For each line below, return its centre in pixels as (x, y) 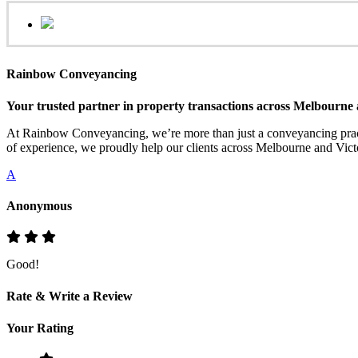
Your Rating (40, 328)
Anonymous (39, 205)
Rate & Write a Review (70, 296)
